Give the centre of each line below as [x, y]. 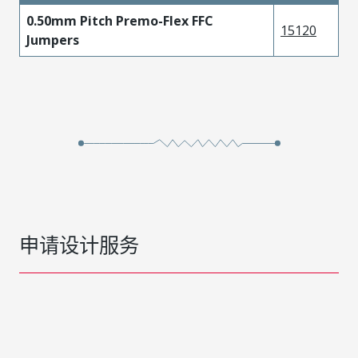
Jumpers [53, 40]
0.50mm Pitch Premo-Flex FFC [120, 21]
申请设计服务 [79, 245]
